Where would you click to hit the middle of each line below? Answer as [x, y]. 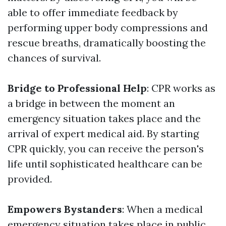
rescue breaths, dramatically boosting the [107, 43]
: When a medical [162, 209]
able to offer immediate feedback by [93, 12]
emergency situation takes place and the [104, 118]
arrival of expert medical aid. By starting [103, 133]
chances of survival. [54, 58]
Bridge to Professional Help [77, 88]
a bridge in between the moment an [91, 103]
